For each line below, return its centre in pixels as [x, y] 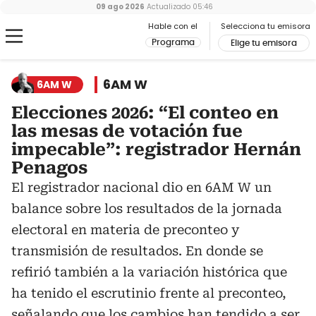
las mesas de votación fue [127, 131]
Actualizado [168, 7]
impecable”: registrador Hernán [156, 150]
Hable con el [173, 26]
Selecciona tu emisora [266, 26]
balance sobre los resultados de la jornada [147, 208]
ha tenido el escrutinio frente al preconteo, [149, 293]
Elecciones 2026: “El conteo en [145, 113]
